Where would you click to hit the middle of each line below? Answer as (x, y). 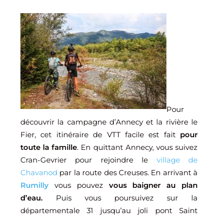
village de (177, 160)
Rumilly (35, 185)
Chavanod (39, 173)
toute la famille (49, 147)
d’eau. (32, 198)
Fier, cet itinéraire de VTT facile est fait (100, 135)
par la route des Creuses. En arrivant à (127, 173)
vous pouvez (76, 185)
